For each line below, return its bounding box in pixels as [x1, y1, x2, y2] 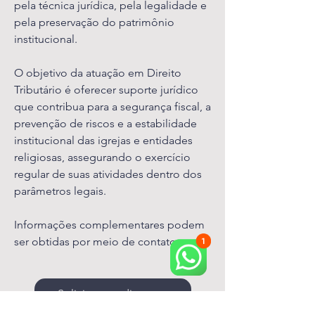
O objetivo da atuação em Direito [14, 66, 181, 79]
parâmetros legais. [14, 184, 106, 198]
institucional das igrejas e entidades [14, 134, 193, 147]
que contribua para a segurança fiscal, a [14, 100, 211, 113]
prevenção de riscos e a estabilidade [14, 117, 197, 130]
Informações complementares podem [14, 218, 205, 231]
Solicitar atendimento [58, 286, 165, 300]
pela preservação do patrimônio [14, 15, 174, 29]
